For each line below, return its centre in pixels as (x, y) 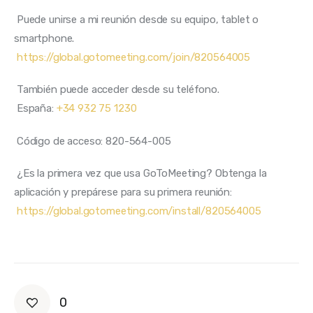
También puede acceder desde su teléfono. (119, 90)
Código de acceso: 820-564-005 (95, 141)
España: (36, 109)
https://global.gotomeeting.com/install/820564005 (139, 211)
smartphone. (46, 38)
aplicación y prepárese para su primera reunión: (124, 192)
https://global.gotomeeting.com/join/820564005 (133, 57)
